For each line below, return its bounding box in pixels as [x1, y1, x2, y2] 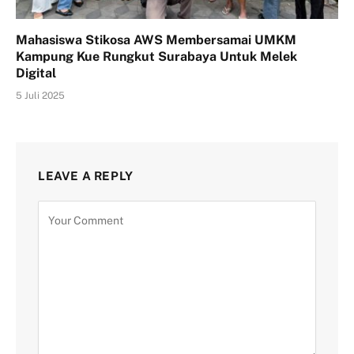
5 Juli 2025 [16, 89, 65, 101]
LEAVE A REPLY [38, 168, 134, 183]
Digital [16, 65, 56, 81]
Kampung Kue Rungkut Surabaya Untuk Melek [16, 48, 297, 64]
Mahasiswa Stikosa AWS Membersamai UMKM [16, 32, 296, 47]
